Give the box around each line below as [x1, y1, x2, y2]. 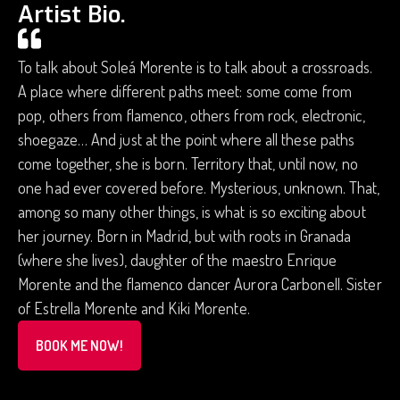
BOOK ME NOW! [36, 337, 123, 355]
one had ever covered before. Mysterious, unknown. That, [18, 178, 380, 198]
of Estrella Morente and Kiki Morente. [18, 298, 250, 319]
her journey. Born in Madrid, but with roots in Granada [18, 226, 352, 246]
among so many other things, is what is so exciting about [18, 202, 366, 222]
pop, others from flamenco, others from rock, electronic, [18, 105, 365, 126]
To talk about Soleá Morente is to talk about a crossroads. [18, 57, 372, 78]
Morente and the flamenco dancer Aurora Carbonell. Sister [18, 274, 382, 295]
